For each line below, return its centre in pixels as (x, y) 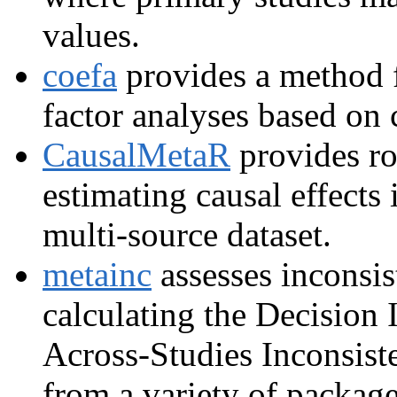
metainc (97, 274)
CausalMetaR (136, 154)
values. (91, 35)
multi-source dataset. (187, 234)
